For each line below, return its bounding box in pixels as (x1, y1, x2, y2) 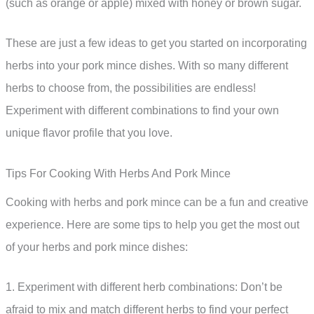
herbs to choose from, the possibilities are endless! (6, 82, 256, 95)
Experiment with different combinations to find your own (6, 104, 279, 117)
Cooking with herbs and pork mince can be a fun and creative (6, 196, 308, 208)
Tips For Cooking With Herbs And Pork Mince (6, 167, 231, 179)
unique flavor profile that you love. (6, 127, 172, 139)
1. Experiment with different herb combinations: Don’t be (6, 281, 282, 294)
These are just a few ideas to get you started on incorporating (6, 37, 307, 50)
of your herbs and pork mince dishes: (6, 240, 188, 253)
